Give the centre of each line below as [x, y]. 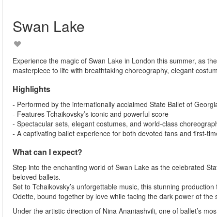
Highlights [34, 89]
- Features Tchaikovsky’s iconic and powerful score [91, 114]
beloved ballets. [37, 177]
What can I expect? [47, 152]
